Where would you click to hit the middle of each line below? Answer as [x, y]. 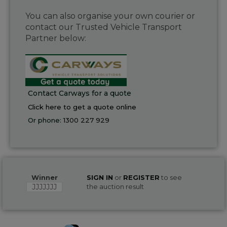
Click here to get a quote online [82, 107]
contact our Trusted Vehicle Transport [104, 27]
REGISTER [141, 177]
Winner [44, 177]
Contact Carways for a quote [80, 93]
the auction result [115, 186]
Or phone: [46, 120]
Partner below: [56, 39]
